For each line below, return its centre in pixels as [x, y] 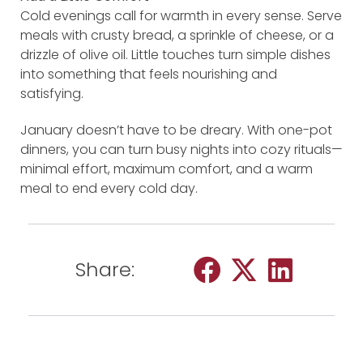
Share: [105, 269]
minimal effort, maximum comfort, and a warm [167, 169]
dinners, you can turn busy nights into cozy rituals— [181, 149]
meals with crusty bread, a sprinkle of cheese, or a [177, 35]
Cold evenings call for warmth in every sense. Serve [181, 15]
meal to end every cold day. [109, 188]
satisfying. [52, 93]
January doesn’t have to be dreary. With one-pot [176, 130]
